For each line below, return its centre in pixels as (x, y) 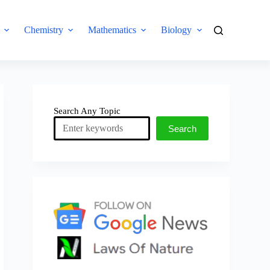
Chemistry (44, 30)
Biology (177, 30)
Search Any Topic (87, 111)
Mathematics (112, 30)
